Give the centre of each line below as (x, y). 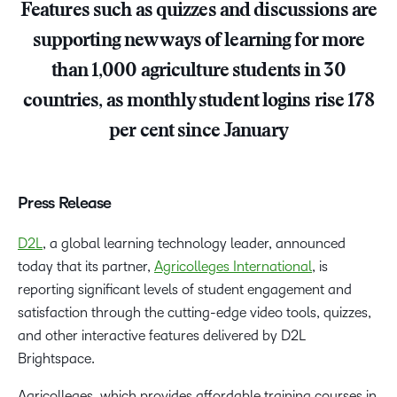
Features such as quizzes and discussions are (198, 12)
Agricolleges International (233, 267)
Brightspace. (56, 359)
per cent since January (198, 132)
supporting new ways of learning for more (198, 42)
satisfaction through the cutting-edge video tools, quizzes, (195, 313)
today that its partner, (86, 267)
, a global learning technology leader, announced (194, 244)
